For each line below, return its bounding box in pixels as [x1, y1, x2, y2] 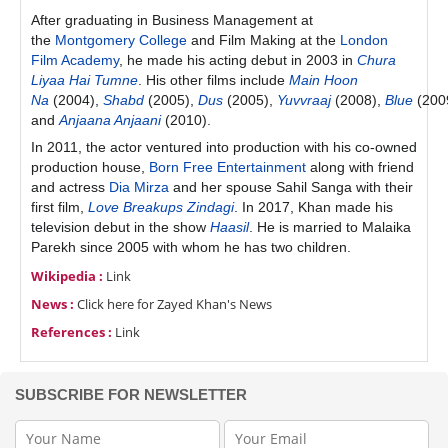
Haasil [210, 219, 249, 236]
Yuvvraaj [277, 92, 331, 109]
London [340, 32, 388, 49]
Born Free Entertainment [149, 159, 306, 176]
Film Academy [31, 52, 119, 69]
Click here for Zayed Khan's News [77, 295, 272, 314]
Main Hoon [289, 72, 358, 89]
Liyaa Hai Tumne [31, 72, 138, 89]
